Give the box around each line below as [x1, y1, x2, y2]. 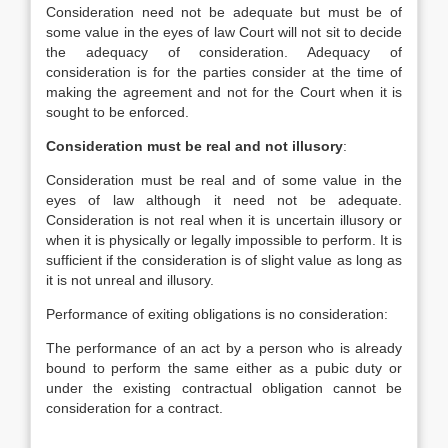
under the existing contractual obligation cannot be [46, 380, 402, 396]
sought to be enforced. [46, 104, 189, 120]
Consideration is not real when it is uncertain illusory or [46, 212, 402, 228]
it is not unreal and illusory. [46, 272, 214, 288]
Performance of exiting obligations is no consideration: [46, 306, 388, 322]
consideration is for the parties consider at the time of [46, 64, 402, 80]
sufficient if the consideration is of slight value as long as [46, 252, 402, 268]
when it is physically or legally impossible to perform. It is [46, 232, 402, 248]
